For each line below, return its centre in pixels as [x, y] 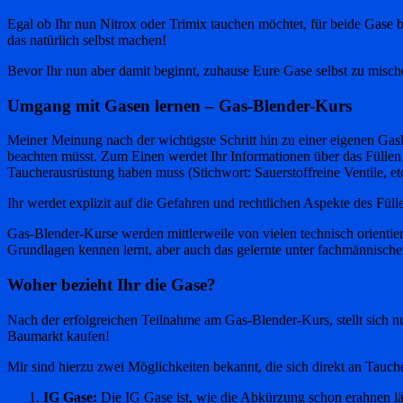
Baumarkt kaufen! [58, 336]
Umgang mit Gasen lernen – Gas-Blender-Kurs [179, 105]
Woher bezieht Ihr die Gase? [112, 285]
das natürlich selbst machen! [87, 40]
